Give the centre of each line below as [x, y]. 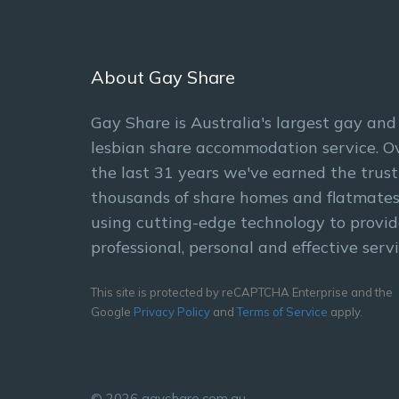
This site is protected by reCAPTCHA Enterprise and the [242, 292]
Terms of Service [282, 312]
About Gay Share [163, 77]
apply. [345, 312]
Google [112, 312]
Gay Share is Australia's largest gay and [244, 122]
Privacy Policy [172, 312]
